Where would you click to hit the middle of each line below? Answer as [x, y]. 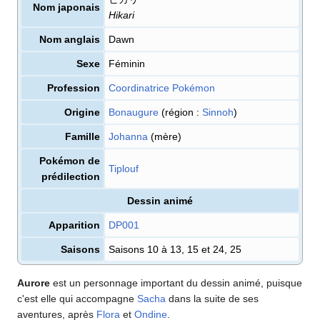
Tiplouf [124, 168]
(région [176, 112]
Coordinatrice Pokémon [162, 87]
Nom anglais [70, 39]
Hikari [121, 15]
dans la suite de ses [212, 298]
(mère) [165, 136]
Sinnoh [218, 112]
